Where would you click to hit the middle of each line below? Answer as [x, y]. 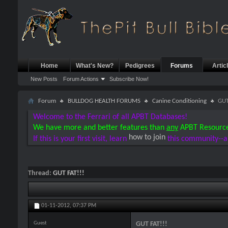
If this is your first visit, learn [81, 138]
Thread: [40, 173]
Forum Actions [81, 79]
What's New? [95, 66]
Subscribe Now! [129, 79]
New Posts [44, 79]
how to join [147, 137]
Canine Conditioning [179, 101]
